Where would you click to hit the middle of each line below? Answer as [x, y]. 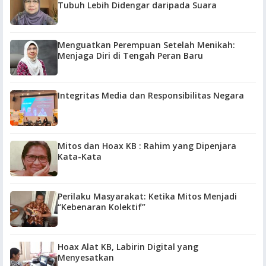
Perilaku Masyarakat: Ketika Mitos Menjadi [147, 196]
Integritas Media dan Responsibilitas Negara [151, 95]
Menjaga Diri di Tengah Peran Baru [130, 56]
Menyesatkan [86, 257]
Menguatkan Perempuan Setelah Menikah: [146, 45]
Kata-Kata [80, 156]
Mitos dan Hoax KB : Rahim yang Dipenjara [101, 146]
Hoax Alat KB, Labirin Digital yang [128, 247]
